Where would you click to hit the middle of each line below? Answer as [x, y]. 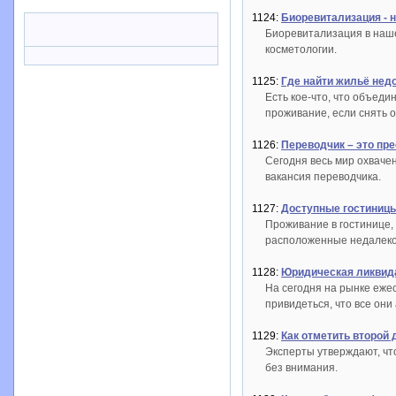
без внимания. [301, 368]
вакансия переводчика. [323, 177]
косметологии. [301, 50]
